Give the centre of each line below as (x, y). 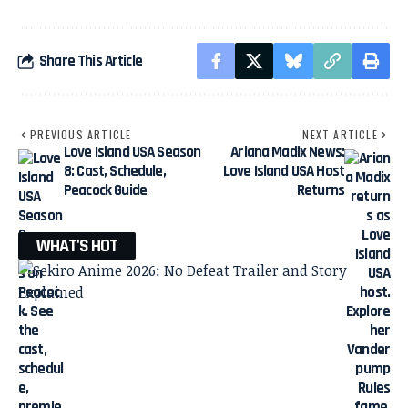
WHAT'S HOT (77, 246)
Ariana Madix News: (287, 153)
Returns (320, 191)
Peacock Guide (105, 191)
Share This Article (91, 61)
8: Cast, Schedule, (115, 172)
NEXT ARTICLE (340, 135)
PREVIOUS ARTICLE (81, 135)
